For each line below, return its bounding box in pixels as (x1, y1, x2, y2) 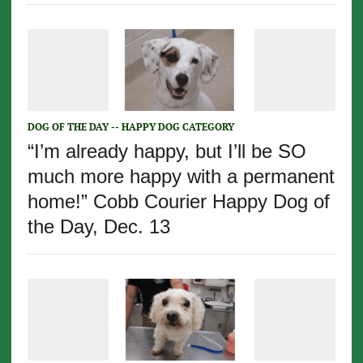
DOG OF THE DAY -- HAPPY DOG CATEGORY (27, 121, 234, 134)
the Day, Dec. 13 (27, 216, 170, 238)
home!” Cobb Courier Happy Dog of (27, 190, 330, 213)
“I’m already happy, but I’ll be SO (27, 140, 306, 163)
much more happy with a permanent (27, 165, 335, 188)
